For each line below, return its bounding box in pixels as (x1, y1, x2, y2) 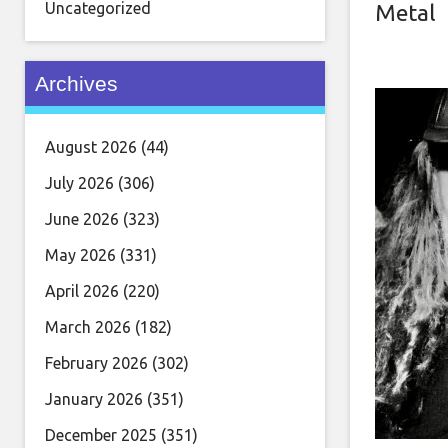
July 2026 (45, 174, 114, 192)
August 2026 (45, 138, 137, 156)
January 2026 (45, 390, 143, 408)
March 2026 (45, 318, 131, 336)
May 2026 (45, 246, 116, 264)
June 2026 (45, 210, 119, 228)
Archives (35, 72, 118, 95)
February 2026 (45, 354, 148, 372)
